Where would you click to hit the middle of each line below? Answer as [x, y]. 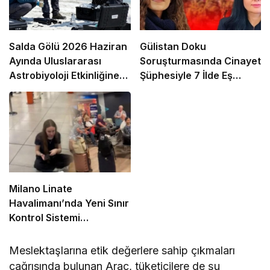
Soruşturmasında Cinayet [200, 61]
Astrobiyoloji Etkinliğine [64, 76]
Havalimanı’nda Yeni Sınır [69, 203]
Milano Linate [41, 189]
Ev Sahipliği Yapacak [58, 90]
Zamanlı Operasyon [186, 90]
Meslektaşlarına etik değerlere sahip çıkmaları [122, 251]
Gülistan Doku [173, 47]
